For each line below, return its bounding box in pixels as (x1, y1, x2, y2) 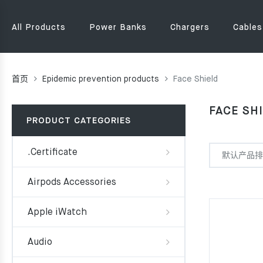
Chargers (170, 23, 210, 32)
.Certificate (28, 148, 77, 157)
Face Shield (173, 75, 218, 83)
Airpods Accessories (28, 178, 116, 187)
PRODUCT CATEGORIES (26, 116, 131, 125)
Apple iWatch (28, 208, 87, 217)
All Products (12, 23, 66, 32)
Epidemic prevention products (42, 75, 159, 83)
